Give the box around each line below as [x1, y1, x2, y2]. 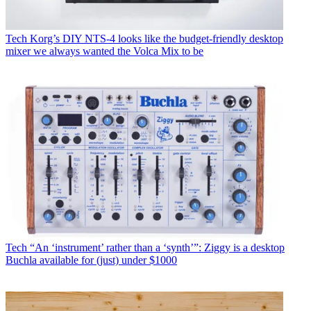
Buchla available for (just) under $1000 [6, 253, 177, 266]
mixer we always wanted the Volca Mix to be [6, 44, 203, 57]
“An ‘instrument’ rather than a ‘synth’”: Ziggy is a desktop [30, 241, 285, 253]
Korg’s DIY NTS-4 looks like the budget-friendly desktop [30, 32, 283, 44]
